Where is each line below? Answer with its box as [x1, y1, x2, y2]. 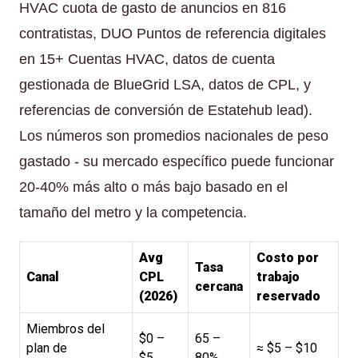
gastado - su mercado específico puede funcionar [19, 153, 334, 169]
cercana [195, 278, 243, 294]
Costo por [257, 249, 319, 265]
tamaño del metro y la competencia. [19, 204, 247, 221]
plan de [26, 340, 67, 356]
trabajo [257, 268, 300, 284]
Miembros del [26, 320, 105, 336]
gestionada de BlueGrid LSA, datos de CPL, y [19, 76, 311, 93]
